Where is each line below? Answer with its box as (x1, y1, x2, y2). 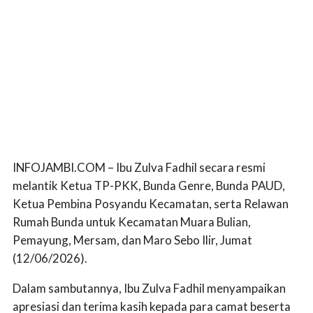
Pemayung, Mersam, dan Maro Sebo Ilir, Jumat (13, 232, 252, 247)
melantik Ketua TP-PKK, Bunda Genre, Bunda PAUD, (13, 177, 285, 193)
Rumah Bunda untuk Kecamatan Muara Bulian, (13, 214, 251, 229)
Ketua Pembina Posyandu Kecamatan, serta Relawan (13, 196, 289, 211)
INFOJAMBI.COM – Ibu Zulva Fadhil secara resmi (13, 159, 265, 175)
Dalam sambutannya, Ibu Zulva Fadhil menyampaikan (13, 280, 286, 296)
